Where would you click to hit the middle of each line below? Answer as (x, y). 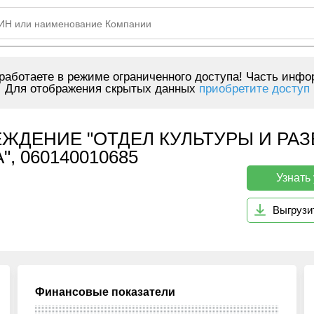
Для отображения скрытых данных (102, 89)
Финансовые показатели (105, 292)
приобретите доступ (254, 89)
